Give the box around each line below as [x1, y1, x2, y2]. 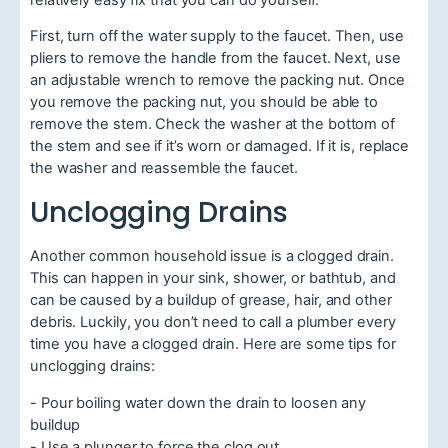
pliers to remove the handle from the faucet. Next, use [30, 49, 401, 68]
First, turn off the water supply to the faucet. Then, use [30, 27, 405, 46]
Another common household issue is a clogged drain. [30, 247, 394, 266]
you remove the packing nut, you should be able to [30, 93, 379, 112]
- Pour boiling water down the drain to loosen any [30, 394, 367, 413]
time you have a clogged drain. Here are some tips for [30, 335, 396, 354]
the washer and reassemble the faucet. [30, 159, 299, 178]
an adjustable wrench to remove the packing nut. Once [30, 71, 405, 90]
